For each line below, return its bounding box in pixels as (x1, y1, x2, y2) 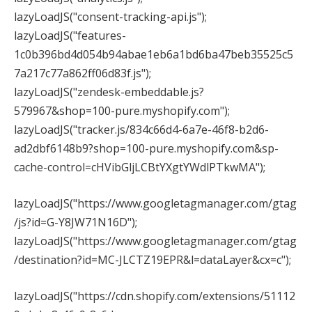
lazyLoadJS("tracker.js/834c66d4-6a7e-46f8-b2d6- (14, 122, 269, 138)
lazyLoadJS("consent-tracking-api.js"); (14, 9, 207, 25)
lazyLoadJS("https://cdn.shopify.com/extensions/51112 (14, 288, 295, 304)
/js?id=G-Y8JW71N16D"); (14, 214, 137, 230)
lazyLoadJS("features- (14, 28, 126, 44)
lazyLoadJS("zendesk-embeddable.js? (14, 84, 204, 100)
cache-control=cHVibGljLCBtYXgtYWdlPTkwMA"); (14, 159, 265, 175)
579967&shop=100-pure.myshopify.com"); (14, 103, 230, 119)
